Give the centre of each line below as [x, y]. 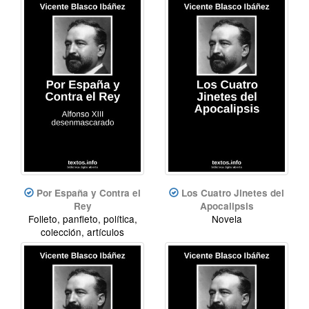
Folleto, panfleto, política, [82, 218]
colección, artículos [82, 231]
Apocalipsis [227, 206]
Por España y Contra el [89, 192]
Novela [227, 218]
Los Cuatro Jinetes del [233, 192]
